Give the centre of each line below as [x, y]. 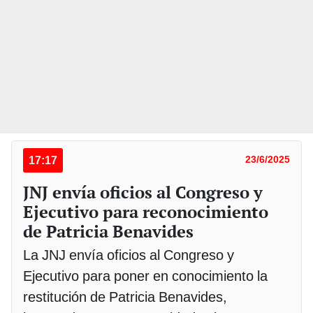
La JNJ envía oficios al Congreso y [129, 255]
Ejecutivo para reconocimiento [146, 212]
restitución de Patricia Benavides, [125, 297]
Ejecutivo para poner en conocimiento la [145, 276]
